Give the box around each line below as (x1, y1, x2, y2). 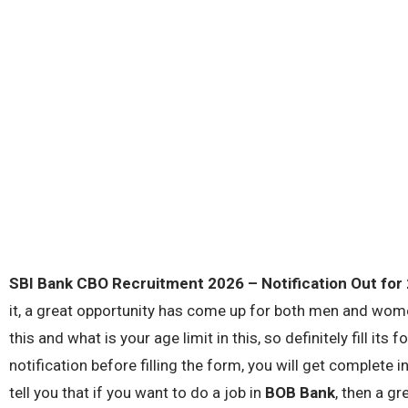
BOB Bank (265, 383, 335, 403)
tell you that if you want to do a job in (9, 383, 265, 403)
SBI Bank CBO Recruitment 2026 (9, 274, 244, 293)
